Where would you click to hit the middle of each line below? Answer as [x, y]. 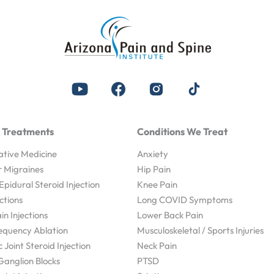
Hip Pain [154, 169]
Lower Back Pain [170, 215]
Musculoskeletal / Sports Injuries [201, 230]
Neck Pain [157, 246]
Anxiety [153, 154]
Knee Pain [157, 184]
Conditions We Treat [183, 131]
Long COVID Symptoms [185, 200]
